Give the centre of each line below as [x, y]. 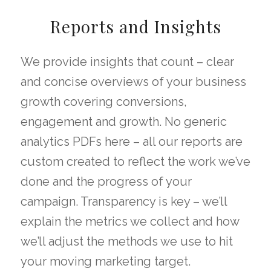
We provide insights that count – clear [127, 62]
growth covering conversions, [104, 102]
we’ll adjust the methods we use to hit [127, 242]
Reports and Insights [135, 27]
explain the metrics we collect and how [130, 222]
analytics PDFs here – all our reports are [132, 142]
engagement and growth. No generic [124, 122]
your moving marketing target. [106, 262]
